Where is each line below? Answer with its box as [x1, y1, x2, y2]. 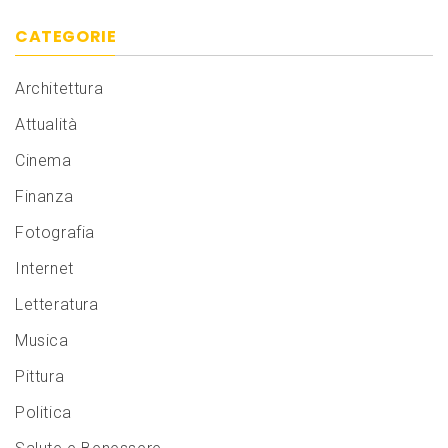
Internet [15, 259, 74, 279]
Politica [15, 403, 72, 423]
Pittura [15, 367, 65, 387]
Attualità [15, 115, 78, 135]
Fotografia [15, 223, 95, 243]
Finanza [15, 187, 74, 207]
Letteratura [15, 295, 99, 315]
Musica [15, 331, 69, 351]
